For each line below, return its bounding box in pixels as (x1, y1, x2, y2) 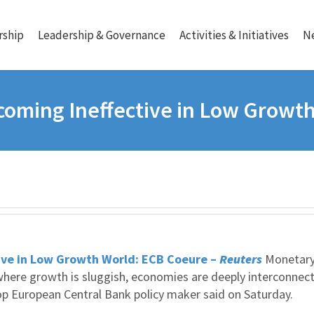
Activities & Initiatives (179, 27, 289, 43)
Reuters (219, 251, 262, 267)
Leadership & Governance (38, 27, 165, 43)
